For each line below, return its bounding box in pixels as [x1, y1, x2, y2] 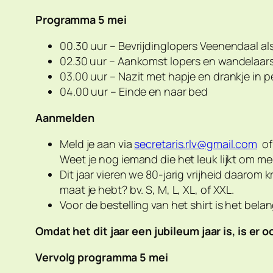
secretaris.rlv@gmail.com [134, 136, 258, 152]
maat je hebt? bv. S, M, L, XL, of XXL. [60, 182, 235, 197]
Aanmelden [35, 110, 95, 126]
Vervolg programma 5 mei [35, 250, 168, 265]
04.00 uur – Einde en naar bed [60, 84, 208, 99]
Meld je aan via [60, 136, 135, 152]
